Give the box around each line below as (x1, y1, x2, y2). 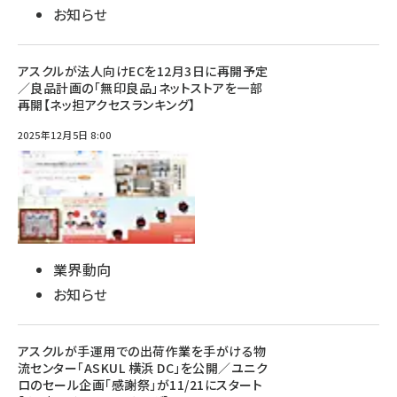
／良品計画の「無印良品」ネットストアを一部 (18, 79, 263, 97)
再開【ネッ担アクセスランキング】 (18, 96, 196, 113)
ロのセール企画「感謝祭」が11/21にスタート (18, 376, 263, 393)
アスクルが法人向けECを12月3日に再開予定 (18, 62, 269, 80)
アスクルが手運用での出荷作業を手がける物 (18, 342, 267, 360)
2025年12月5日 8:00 (18, 128, 112, 142)
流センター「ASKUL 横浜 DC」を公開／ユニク (18, 359, 268, 377)
